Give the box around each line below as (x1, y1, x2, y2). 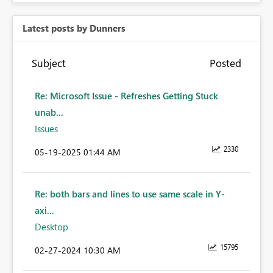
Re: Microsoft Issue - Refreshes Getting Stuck (35, 90, 218, 102)
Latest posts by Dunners (23, 22, 126, 35)
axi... (35, 204, 54, 217)
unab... (35, 106, 63, 119)
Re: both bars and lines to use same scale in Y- (35, 188, 225, 200)
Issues (35, 122, 58, 135)
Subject (32, 56, 66, 70)
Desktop (35, 221, 68, 233)
